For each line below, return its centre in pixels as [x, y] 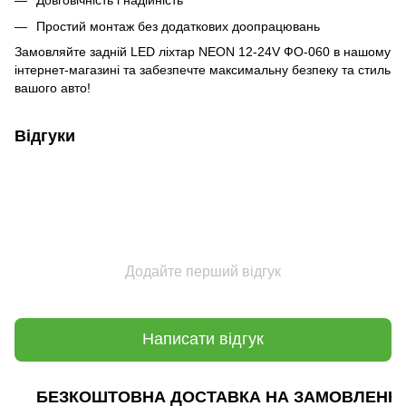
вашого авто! [53, 87]
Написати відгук [203, 339]
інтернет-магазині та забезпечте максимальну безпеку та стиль [203, 69]
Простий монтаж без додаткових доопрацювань [178, 26]
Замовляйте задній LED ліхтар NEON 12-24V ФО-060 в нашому [203, 51]
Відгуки [45, 135]
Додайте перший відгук [203, 271]
